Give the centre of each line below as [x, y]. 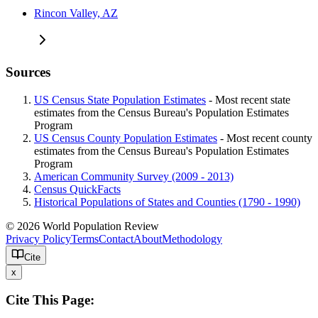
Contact [116, 238]
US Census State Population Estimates [120, 99]
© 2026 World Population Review [85, 226]
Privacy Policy [38, 238]
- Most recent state [248, 99]
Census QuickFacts [77, 189]
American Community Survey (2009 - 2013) [134, 176]
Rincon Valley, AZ [76, 13]
